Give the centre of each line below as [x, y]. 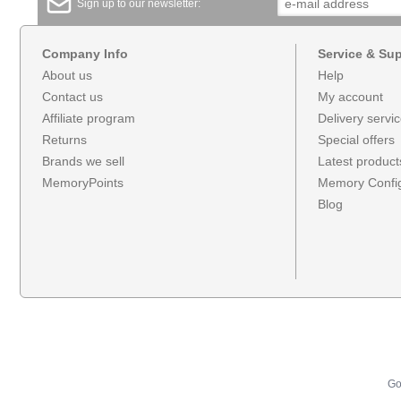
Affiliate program [89, 119]
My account [351, 97]
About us [67, 76]
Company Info [85, 54]
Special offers [357, 140]
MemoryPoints [83, 183]
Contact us [73, 97]
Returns [64, 140]
